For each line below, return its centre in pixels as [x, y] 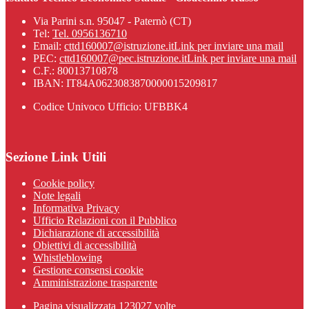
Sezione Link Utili [56, 157]
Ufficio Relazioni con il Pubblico [105, 221]
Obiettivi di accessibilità [85, 246]
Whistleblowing [68, 258]
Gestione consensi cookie [88, 270]
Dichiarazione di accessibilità [96, 233]
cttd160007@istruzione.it [119, 46]
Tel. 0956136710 [90, 33]
